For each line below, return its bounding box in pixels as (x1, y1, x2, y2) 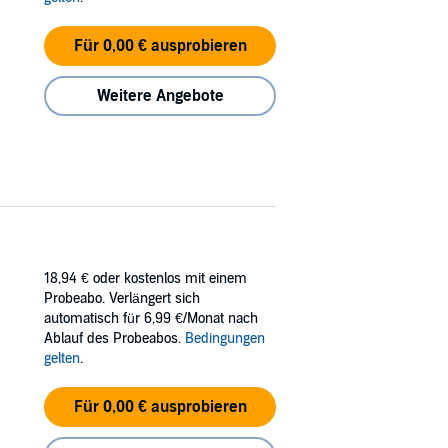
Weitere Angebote (96, 85, 224, 106)
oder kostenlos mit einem (93, 269, 247, 287)
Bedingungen (185, 329, 265, 347)
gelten (44, 349, 80, 367)
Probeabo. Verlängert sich (44, 289, 200, 307)
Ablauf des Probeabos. (44, 329, 185, 347)
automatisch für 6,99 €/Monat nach (44, 309, 258, 327)
